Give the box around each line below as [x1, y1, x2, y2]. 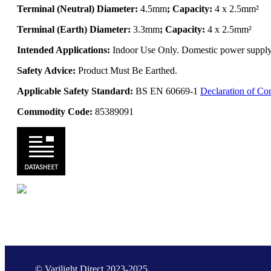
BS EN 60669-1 [133, 85, 200, 96]
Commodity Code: [17, 106, 93, 117]
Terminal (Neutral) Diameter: [17, 3, 138, 14]
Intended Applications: [17, 44, 110, 55]
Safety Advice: [17, 65, 78, 76]
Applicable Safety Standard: [17, 85, 133, 96]
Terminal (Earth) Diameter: [17, 24, 131, 34]
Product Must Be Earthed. [78, 65, 177, 76]
